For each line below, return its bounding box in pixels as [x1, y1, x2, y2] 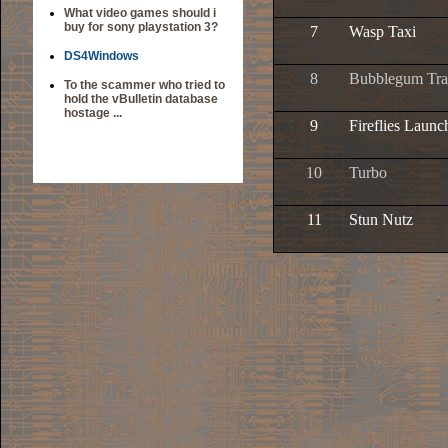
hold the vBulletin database [64, 92, 218, 106]
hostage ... [64, 106, 122, 120]
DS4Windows [64, 49, 139, 63]
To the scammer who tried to [64, 78, 225, 92]
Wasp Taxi [349, 23, 416, 40]
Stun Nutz [349, 211, 413, 228]
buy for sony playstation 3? [64, 20, 218, 34]
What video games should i [64, 6, 216, 20]
